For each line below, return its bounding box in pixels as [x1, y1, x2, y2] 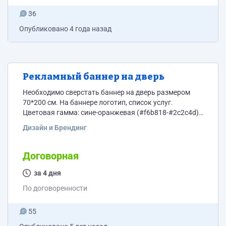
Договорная [23, 150, 79, 162]
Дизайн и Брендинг [23, 124, 87, 132]
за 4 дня [34, 169, 61, 177]
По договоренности [23, 184, 87, 192]
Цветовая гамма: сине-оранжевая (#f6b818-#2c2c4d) [23, 108, 199, 117]
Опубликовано [19, 25, 70, 33]
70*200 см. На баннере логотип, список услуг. [23, 98, 173, 106]
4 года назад [70, 25, 111, 33]
